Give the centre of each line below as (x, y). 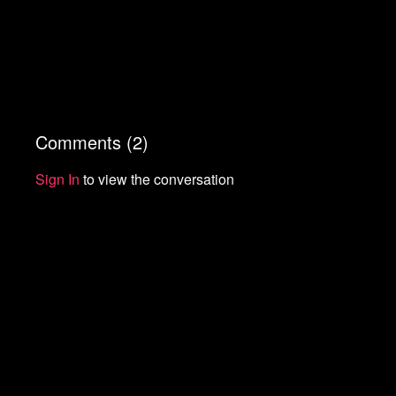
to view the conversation (157, 179)
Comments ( (84, 141)
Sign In (58, 179)
